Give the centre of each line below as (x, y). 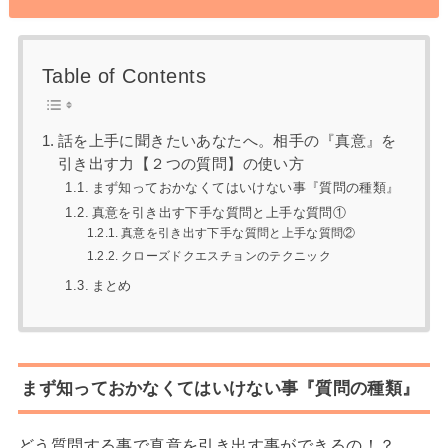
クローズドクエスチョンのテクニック (226, 255)
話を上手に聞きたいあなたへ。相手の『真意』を (227, 141)
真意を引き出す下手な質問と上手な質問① (219, 213)
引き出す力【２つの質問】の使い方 (181, 164)
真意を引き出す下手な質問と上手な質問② (238, 233)
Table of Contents (124, 75)
